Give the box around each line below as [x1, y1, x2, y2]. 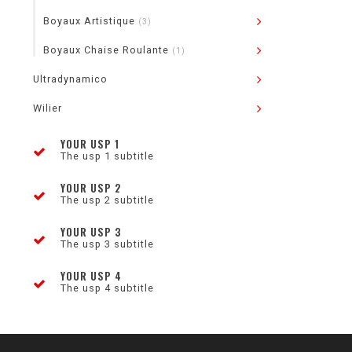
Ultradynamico [33, 73, 108, 85]
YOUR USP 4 [60, 268, 122, 284]
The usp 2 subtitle [60, 194, 154, 206]
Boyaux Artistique [43, 15, 138, 27]
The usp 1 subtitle [60, 150, 154, 162]
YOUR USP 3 [60, 224, 121, 240]
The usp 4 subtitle [60, 282, 154, 294]
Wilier [33, 102, 62, 114]
